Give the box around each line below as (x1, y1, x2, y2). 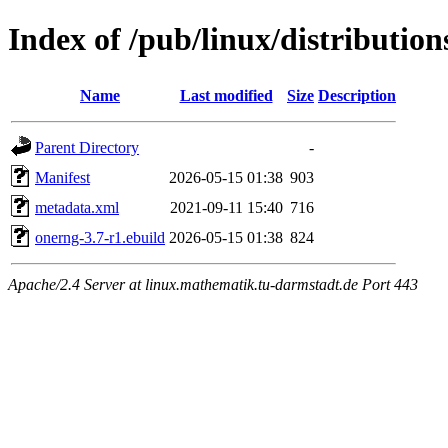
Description (318, 86, 396, 104)
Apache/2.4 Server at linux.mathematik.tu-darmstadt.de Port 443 (8, 275, 418, 293)
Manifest (35, 168, 90, 186)
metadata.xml (35, 198, 119, 216)
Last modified (179, 86, 273, 104)
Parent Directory (35, 138, 139, 156)
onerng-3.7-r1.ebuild (35, 228, 165, 246)
